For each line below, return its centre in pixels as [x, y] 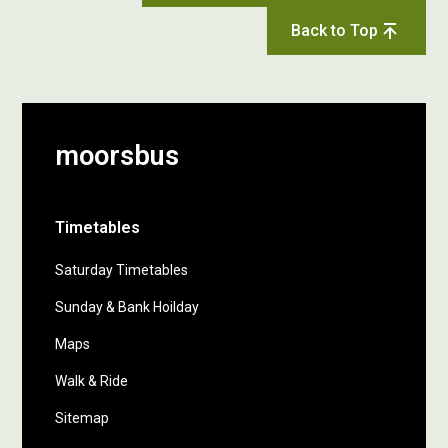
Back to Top [334, 30]
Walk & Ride [92, 381]
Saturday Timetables [122, 270]
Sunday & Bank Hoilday [127, 307]
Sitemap [82, 418]
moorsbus [117, 156]
